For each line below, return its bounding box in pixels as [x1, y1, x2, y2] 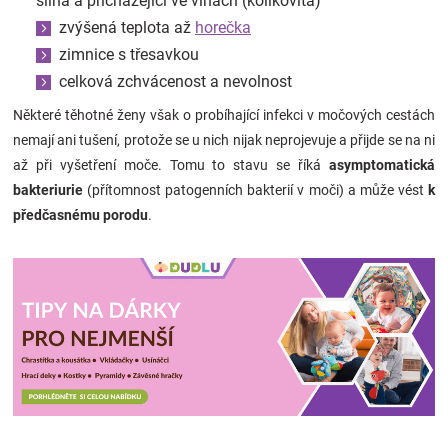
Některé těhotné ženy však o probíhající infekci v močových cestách [13, 107, 435, 124]
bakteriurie [13, 182, 83, 199]
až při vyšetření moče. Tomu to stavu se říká [13, 157, 329, 174]
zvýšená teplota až [59, 18, 195, 38]
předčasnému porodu [13, 207, 148, 224]
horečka [195, 18, 251, 38]
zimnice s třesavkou [59, 45, 199, 65]
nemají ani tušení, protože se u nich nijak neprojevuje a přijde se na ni [13, 132, 435, 149]
